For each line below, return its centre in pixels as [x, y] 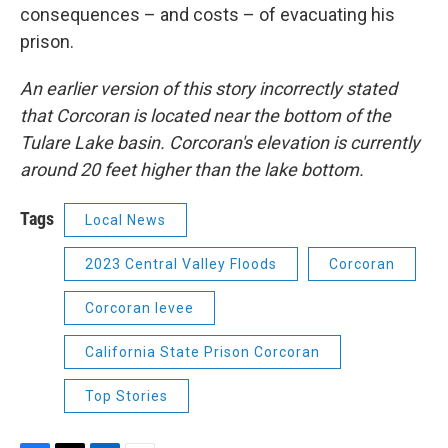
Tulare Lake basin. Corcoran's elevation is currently [220, 143]
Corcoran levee [139, 308]
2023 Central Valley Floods [181, 264]
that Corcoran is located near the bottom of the [205, 116]
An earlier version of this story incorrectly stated [208, 89]
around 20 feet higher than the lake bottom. [192, 170]
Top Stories [126, 396]
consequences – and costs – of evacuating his [207, 15]
